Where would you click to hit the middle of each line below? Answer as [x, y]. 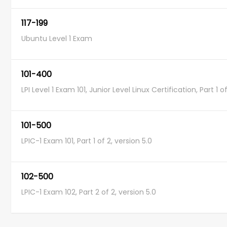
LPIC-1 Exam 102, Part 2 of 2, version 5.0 [89, 192]
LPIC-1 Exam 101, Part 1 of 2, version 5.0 [87, 141]
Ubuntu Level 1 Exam [57, 39]
